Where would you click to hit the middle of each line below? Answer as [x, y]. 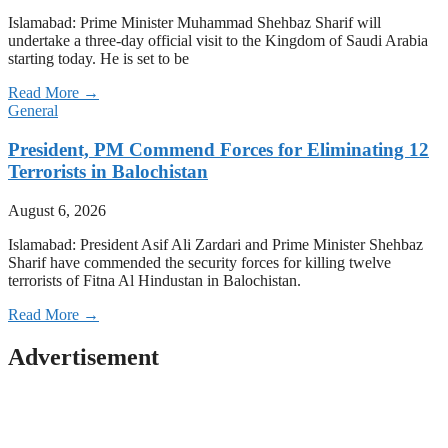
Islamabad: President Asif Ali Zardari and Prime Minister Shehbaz [215, 244]
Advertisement [83, 356]
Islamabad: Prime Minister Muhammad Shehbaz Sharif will [194, 23]
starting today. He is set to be [98, 59]
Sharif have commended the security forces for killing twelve [199, 262]
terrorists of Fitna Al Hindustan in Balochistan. [154, 280]
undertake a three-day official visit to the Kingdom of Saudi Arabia [218, 41]
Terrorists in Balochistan [108, 172]
